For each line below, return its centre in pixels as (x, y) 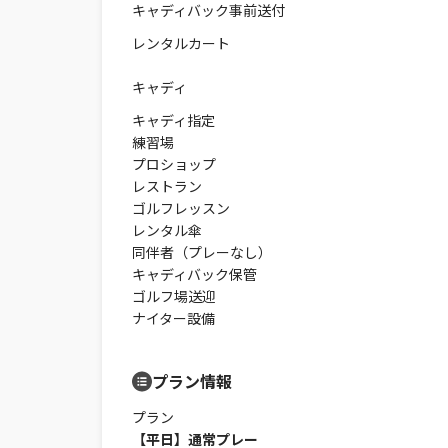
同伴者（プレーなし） (202, 252)
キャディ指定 (173, 120)
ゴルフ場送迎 (174, 296)
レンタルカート (181, 43)
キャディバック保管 (194, 274)
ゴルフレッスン (181, 208)
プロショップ (174, 164)
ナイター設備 (173, 318)
